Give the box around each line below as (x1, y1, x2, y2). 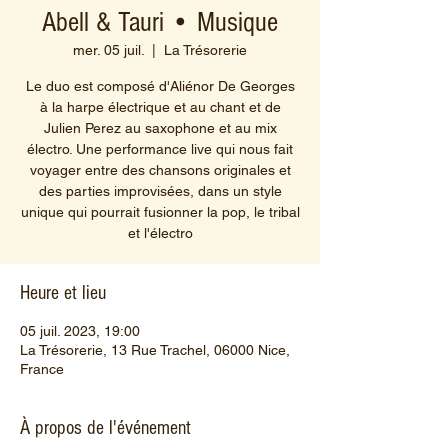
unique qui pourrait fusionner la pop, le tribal (20, 203, 300, 220)
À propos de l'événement (20, 416, 191, 439)
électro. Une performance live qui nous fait (27, 140, 293, 157)
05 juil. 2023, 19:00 (20, 322, 140, 339)
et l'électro (127, 224, 193, 241)
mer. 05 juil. (73, 41, 144, 58)
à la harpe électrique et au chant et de (39, 98, 281, 115)
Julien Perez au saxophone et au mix (43, 119, 277, 136)
